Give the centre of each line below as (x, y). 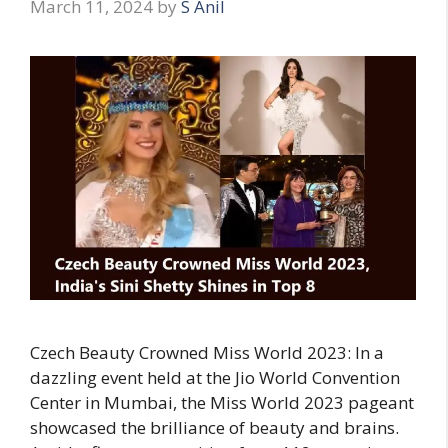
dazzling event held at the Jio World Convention (215, 378)
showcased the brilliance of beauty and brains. (214, 428)
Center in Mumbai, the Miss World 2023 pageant (222, 403)
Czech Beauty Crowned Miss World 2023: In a (207, 353)
